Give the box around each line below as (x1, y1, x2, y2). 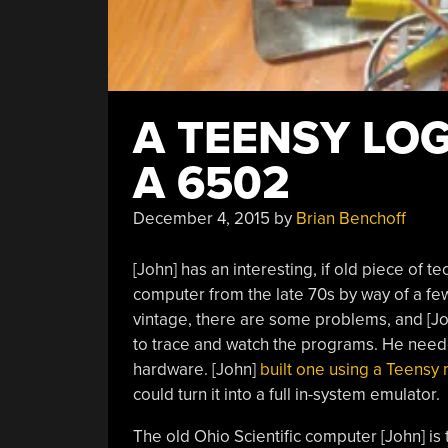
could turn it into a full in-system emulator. (132, 383, 440, 405)
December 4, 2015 (132, 208, 270, 229)
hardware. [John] (132, 358, 260, 380)
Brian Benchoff (295, 208, 406, 229)
